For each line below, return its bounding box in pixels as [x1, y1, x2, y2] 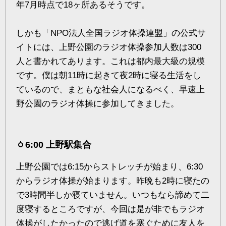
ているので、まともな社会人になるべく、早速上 [16, 85, 205, 94]
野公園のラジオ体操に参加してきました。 [16, 99, 180, 108]
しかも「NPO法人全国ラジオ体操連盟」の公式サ [16, 28, 206, 38]
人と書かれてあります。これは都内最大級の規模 [16, 56, 205, 66]
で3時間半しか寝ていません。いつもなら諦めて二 [16, 190, 210, 200]
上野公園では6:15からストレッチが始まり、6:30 [16, 162, 203, 172]
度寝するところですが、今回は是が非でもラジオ [16, 204, 205, 214]
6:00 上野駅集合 [25, 140, 92, 150]
